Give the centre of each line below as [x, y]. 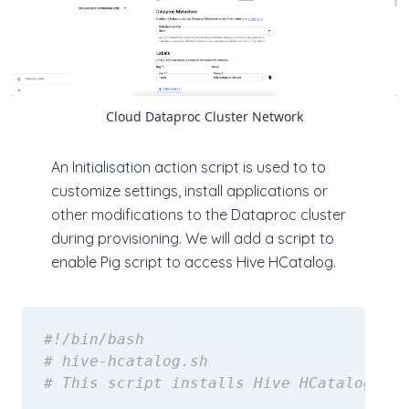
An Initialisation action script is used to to [189, 167]
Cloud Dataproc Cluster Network [204, 116]
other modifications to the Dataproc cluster [199, 214]
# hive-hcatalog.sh [126, 361]
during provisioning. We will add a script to [193, 238]
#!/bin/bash [94, 339]
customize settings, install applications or [189, 190]
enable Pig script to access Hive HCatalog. [194, 262]
